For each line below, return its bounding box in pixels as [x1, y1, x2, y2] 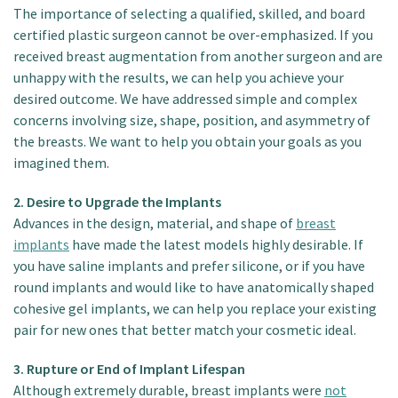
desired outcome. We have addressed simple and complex [13, 90, 357, 108]
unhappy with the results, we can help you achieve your [13, 68, 344, 87]
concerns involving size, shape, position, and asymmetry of [13, 111, 370, 130]
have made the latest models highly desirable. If [69, 235, 363, 254]
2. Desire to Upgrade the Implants [13, 193, 221, 211]
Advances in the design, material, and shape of [13, 214, 296, 233]
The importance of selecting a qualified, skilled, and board [13, 4, 365, 23]
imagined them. [13, 154, 109, 172]
